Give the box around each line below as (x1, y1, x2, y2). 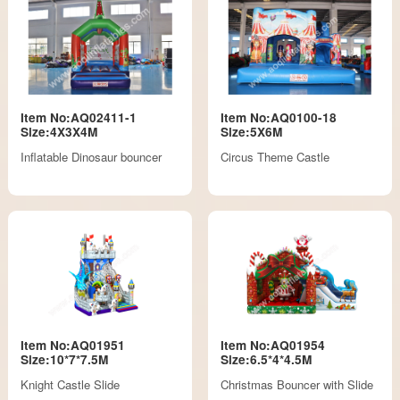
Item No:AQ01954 (220, 336, 325, 354)
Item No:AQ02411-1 (21, 108, 137, 126)
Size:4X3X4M (21, 122, 98, 140)
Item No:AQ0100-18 (220, 108, 337, 126)
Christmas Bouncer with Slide (220, 375, 373, 393)
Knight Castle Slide (21, 375, 121, 393)
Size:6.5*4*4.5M (220, 350, 312, 368)
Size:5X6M (220, 122, 282, 140)
